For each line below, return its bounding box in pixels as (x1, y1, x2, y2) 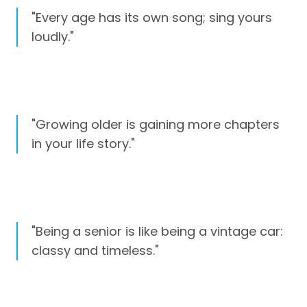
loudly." (32, 27, 74, 45)
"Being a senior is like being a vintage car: (32, 222, 283, 240)
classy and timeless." (32, 241, 159, 259)
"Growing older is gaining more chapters (32, 115, 280, 133)
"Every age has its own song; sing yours (32, 8, 272, 26)
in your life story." (32, 134, 135, 152)
